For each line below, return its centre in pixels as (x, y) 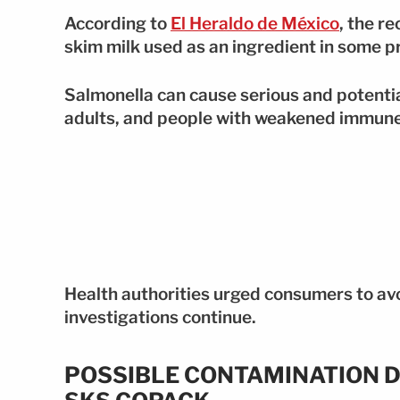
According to (117, 23)
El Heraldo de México (255, 23)
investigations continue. (160, 317)
